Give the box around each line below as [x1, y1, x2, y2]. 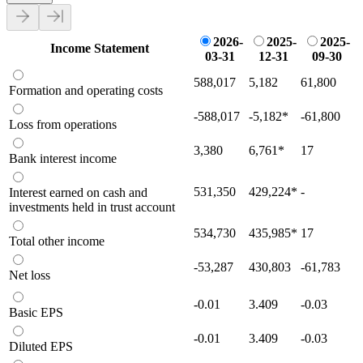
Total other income [9, 233, 105, 248]
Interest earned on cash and [9, 185, 147, 199]
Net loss [9, 267, 50, 282]
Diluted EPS [9, 339, 73, 353]
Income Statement [50, 41, 149, 55]
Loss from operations [9, 117, 117, 131]
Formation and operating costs [9, 83, 163, 97]
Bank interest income [9, 151, 117, 165]
